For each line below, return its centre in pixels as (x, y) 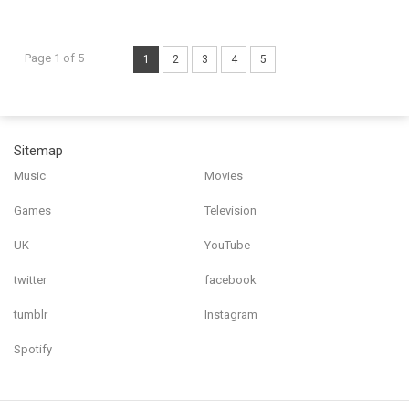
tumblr (31, 315)
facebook (231, 280)
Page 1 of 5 (54, 58)
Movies (224, 176)
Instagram (231, 315)
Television (231, 210)
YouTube (227, 245)
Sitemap (38, 151)
